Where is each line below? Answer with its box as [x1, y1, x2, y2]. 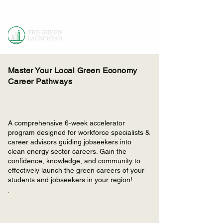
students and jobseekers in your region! [8, 176, 132, 184]
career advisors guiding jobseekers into [8, 138, 131, 146]
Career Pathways [8, 77, 73, 86]
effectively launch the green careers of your [8, 166, 144, 174]
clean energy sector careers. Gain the [8, 147, 126, 155]
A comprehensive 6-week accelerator [8, 119, 125, 127]
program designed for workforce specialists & [8, 128, 150, 136]
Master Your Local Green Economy [8, 66, 137, 75]
